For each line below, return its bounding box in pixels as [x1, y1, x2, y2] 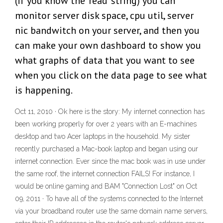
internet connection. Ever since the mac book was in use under [15, 157, 206, 166]
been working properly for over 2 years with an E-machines [15, 120, 197, 128]
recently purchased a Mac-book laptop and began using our [15, 145, 198, 153]
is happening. [15, 84, 73, 97]
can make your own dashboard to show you [15, 39, 201, 52]
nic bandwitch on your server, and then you [15, 24, 200, 37]
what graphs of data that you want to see [15, 54, 195, 67]
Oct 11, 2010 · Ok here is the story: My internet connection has [15, 108, 205, 116]
